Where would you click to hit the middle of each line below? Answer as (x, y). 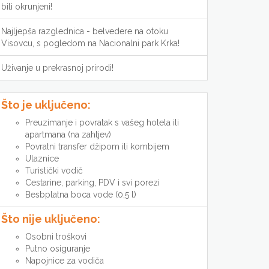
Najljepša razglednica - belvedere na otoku (85, 31)
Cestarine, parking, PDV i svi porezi (92, 183)
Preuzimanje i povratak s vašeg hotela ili (102, 122)
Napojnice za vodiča (65, 261)
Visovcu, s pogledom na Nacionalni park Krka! (90, 43)
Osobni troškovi (56, 237)
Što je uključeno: (46, 105)
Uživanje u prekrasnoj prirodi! (57, 68)
